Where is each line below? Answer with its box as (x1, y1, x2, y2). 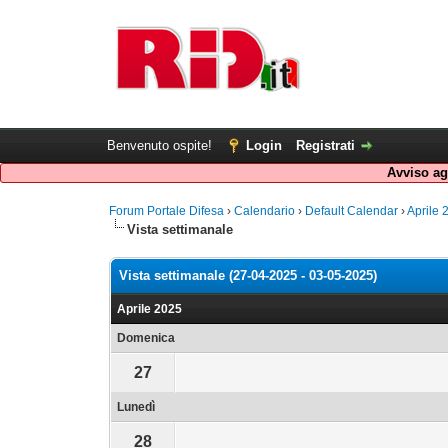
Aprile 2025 (117, 302, 183, 316)
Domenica (117, 331, 176, 345)
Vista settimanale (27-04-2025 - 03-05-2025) (119, 268, 378, 283)
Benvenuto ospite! (106, 138, 216, 153)
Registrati (295, 138, 355, 153)
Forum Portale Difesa (109, 204, 225, 218)
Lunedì (117, 400, 156, 414)
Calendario (234, 204, 296, 218)
